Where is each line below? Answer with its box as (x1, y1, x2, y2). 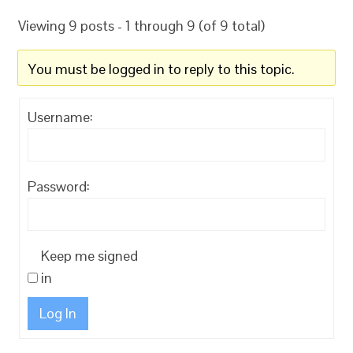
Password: (28, 177, 91, 196)
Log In (39, 304, 77, 323)
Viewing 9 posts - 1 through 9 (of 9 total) (18, 17, 266, 35)
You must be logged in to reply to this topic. (28, 60, 295, 79)
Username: (28, 108, 94, 127)
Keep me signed (41, 247, 139, 266)
